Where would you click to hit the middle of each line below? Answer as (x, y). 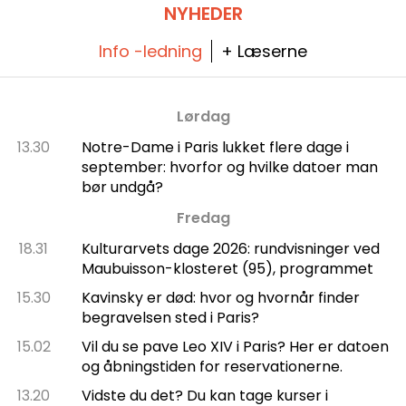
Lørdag (203, 116)
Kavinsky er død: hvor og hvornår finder (220, 297)
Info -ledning (150, 51)
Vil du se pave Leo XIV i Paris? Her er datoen (235, 346)
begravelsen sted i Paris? (170, 317)
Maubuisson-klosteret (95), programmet (227, 268)
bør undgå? (122, 187)
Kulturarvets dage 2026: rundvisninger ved (230, 248)
